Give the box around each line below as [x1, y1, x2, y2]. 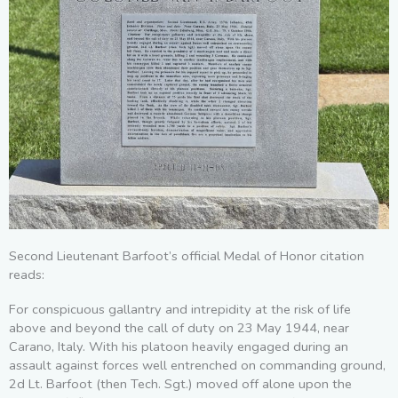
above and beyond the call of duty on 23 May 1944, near [9, 318, 349, 337]
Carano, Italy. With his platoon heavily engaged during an [9, 337, 348, 355]
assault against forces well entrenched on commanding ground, [9, 355, 386, 374]
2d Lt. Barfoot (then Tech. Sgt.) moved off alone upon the [9, 374, 352, 393]
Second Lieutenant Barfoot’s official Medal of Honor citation [9, 246, 364, 265]
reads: [9, 265, 44, 283]
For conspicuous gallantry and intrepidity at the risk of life [9, 299, 351, 318]
